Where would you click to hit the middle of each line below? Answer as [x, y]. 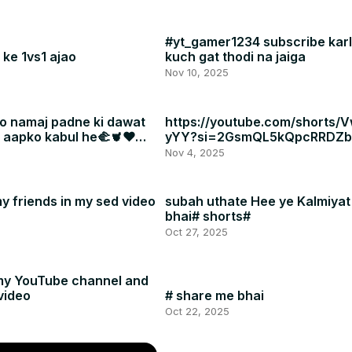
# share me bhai [214, 295]
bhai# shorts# [207, 216]
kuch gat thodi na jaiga [235, 57]
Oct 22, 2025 [197, 311]
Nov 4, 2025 [194, 152]
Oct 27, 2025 [196, 231]
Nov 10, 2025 [196, 73]
